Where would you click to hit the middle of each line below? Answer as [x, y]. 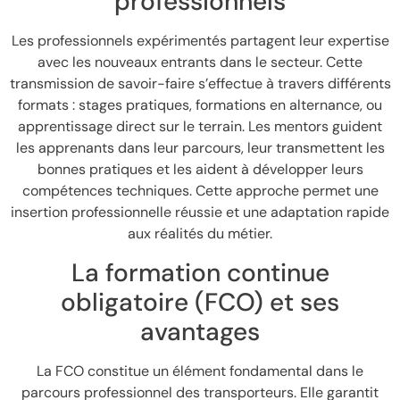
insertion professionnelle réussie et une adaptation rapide [200, 212]
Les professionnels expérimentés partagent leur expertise [200, 41]
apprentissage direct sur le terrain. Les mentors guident [200, 127]
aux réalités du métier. [200, 234]
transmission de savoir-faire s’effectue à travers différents [200, 84]
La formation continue [200, 272]
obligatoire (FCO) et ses [200, 302]
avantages [200, 331]
